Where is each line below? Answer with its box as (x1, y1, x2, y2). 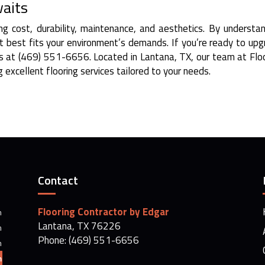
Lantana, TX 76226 (37, 218, 121, 234)
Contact (37, 171, 78, 190)
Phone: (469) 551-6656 (37, 232, 139, 248)
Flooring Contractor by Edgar (37, 204, 169, 220)
